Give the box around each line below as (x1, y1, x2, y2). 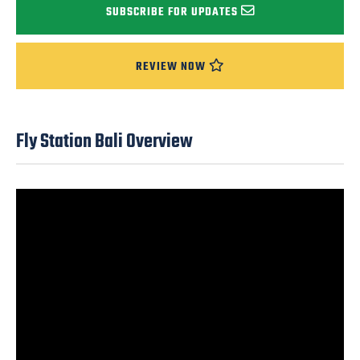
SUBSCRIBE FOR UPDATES (105, 2, 238, 22)
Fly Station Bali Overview (16, 128, 193, 157)
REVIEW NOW (136, 57, 206, 76)
